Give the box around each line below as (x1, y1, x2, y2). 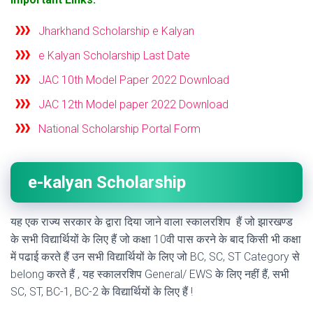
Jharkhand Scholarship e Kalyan (38, 24, 194, 38)
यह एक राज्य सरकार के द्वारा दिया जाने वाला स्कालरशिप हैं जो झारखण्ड (10, 215, 293, 229)
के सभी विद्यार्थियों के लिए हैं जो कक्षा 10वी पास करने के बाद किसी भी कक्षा (10, 233, 301, 247)
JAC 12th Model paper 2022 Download (38, 98, 228, 112)
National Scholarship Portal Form (38, 122, 201, 136)
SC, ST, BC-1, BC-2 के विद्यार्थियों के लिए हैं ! (10, 285, 193, 299)
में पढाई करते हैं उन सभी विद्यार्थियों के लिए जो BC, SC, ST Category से (10, 250, 300, 264)
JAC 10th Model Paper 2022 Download (38, 73, 229, 87)
